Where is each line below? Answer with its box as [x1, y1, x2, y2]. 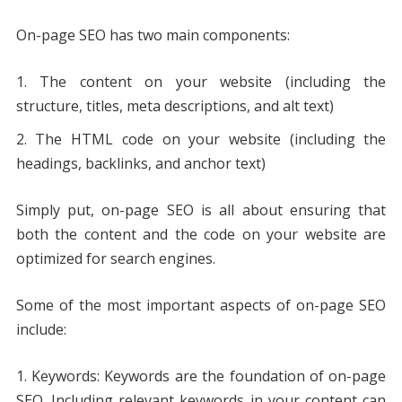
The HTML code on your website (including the [35, 129, 387, 150]
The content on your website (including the [39, 72, 387, 92]
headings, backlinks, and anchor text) [15, 153, 266, 174]
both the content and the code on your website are [15, 224, 387, 245]
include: [15, 319, 66, 340]
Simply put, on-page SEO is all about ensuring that [15, 200, 387, 221]
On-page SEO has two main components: [15, 25, 290, 46]
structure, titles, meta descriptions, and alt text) [15, 96, 334, 117]
